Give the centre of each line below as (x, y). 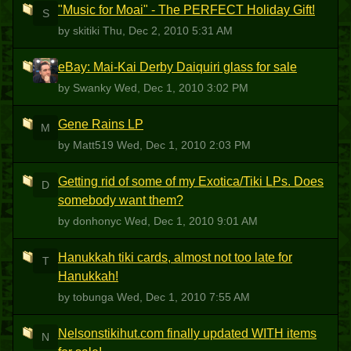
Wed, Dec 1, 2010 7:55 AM (183, 297)
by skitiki (80, 31)
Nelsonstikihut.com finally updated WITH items (187, 333)
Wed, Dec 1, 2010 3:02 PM (181, 88)
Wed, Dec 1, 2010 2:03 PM (184, 145)
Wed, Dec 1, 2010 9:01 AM (191, 221)
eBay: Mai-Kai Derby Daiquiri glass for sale (177, 67)
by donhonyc (91, 221)
